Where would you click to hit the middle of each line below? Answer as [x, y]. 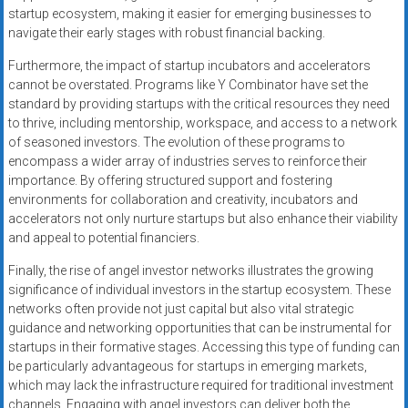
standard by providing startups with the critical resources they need [199, 104]
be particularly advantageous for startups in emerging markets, [187, 367]
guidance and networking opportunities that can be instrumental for [199, 328]
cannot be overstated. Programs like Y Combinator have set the [188, 85]
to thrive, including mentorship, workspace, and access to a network [202, 123]
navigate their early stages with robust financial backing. [166, 33]
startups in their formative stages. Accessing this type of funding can [204, 347]
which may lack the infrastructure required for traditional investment [200, 386]
